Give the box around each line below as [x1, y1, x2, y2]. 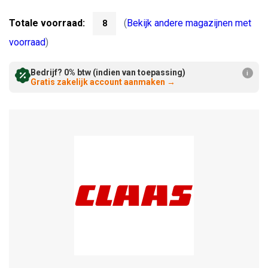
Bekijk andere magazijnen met [127, 17, 251, 29]
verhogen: [64, 7, 104, 17]
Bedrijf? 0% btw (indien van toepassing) [31, 68, 185, 78]
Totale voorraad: [9, 17, 85, 29]
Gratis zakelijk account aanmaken [31, 77, 165, 87]
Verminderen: [15, 7, 69, 17]
